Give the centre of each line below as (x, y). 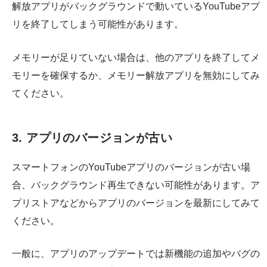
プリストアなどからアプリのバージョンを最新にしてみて (136, 203)
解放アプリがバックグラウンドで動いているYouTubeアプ (136, 7)
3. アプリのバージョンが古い (92, 137)
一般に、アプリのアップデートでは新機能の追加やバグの (136, 254)
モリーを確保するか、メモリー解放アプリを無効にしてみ (136, 75)
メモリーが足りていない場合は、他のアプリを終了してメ (136, 57)
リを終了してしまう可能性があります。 (98, 24)
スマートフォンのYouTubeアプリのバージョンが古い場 (131, 167)
